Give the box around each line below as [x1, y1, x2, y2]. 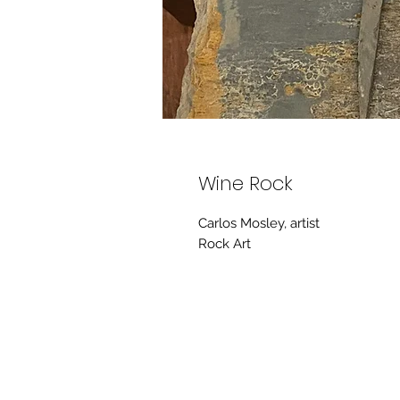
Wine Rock [198, 170, 293, 197]
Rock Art [198, 236, 251, 252]
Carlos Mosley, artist [198, 215, 320, 231]
